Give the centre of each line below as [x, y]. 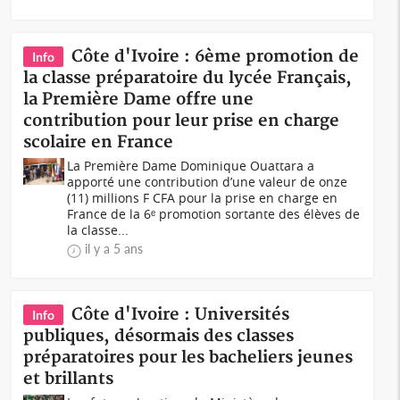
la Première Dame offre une [139, 100]
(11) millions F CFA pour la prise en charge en [203, 198]
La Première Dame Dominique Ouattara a [191, 166]
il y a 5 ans [114, 249]
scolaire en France [99, 142]
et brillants [69, 379]
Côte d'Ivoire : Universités [181, 315]
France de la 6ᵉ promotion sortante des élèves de [214, 214]
